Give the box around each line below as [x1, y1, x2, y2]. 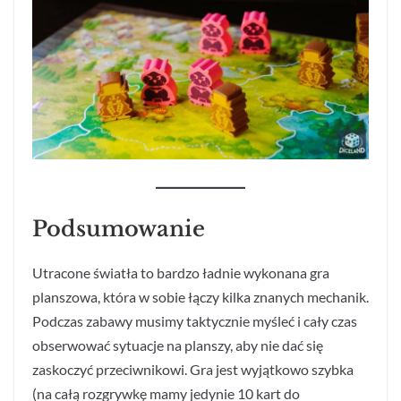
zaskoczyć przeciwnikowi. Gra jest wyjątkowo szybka [32, 361, 354, 379]
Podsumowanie [32, 216, 205, 243]
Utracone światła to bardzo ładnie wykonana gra [32, 264, 329, 282]
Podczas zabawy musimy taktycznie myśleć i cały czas [32, 312, 357, 330]
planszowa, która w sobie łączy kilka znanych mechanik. [32, 288, 369, 306]
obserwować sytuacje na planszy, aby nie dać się [32, 337, 323, 354]
